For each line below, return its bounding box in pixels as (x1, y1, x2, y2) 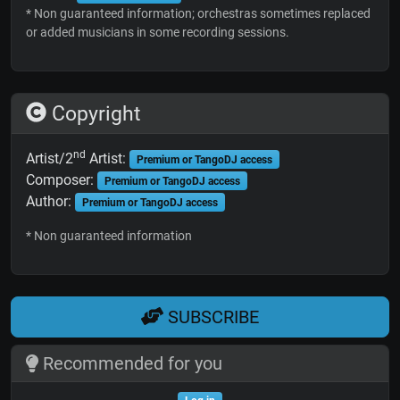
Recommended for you (37, 353, 222, 375)
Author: (26, 192, 75, 210)
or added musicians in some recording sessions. (26, 24, 289, 39)
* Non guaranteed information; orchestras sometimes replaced (26, 5, 371, 21)
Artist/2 (26, 149, 73, 167)
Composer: (26, 171, 97, 188)
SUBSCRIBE (163, 305, 259, 328)
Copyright (46, 100, 142, 126)
